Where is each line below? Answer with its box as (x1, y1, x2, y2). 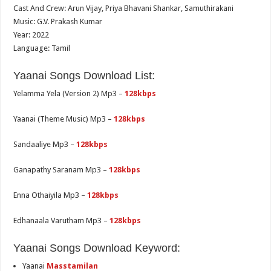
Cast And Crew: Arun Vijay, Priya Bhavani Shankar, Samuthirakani (13, 4, 234, 13)
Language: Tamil (13, 44, 71, 53)
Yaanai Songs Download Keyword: (13, 242, 181, 255)
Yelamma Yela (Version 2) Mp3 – (13, 89, 125, 99)
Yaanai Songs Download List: (13, 70, 155, 82)
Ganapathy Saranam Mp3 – (13, 165, 109, 175)
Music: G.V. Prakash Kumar (13, 17, 103, 27)
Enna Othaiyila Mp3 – (13, 191, 88, 200)
